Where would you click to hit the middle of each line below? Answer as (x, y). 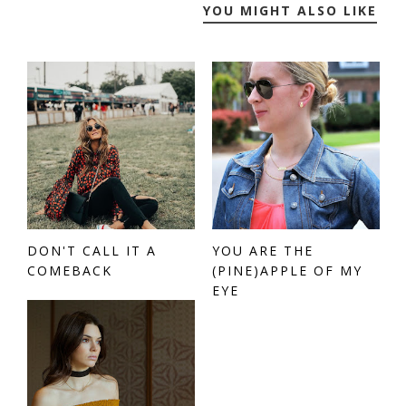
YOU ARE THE (263, 250)
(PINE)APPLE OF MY (287, 270)
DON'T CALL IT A (92, 250)
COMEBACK (70, 270)
